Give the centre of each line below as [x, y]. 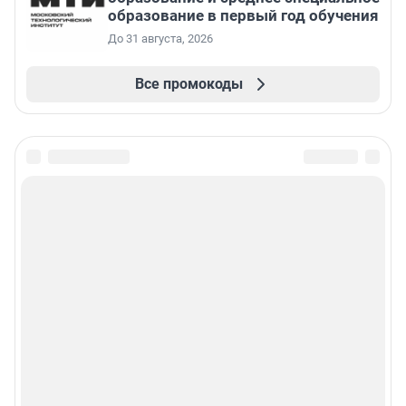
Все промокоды [188, 84]
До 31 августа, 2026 [160, 39]
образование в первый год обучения [243, 16]
